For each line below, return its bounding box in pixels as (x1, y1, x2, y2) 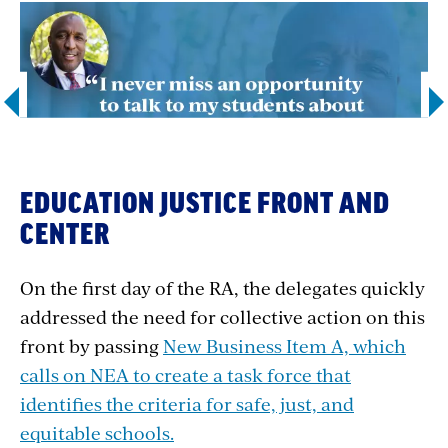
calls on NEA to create (20, 361, 213, 387)
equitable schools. (20, 419, 174, 445)
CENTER (20, 220, 110, 249)
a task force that (213, 361, 351, 387)
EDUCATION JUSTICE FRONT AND (20, 189, 390, 218)
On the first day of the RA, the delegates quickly (20, 274, 425, 300)
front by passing (20, 332, 163, 358)
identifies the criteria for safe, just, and (20, 390, 354, 416)
